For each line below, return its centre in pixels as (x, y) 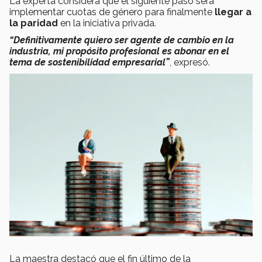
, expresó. (190, 63)
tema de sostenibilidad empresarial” (89, 63)
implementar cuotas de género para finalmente (112, 12)
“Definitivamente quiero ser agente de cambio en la (122, 40)
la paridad (34, 23)
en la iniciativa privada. (107, 23)
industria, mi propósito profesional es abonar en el (119, 51)
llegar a (233, 12)
